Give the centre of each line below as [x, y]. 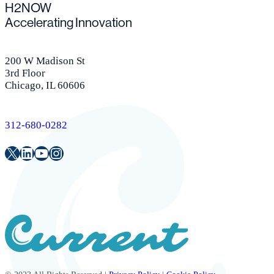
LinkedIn [46, 153]
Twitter [26, 153]
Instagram [78, 153]
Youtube [58, 153]
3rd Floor [25, 73]
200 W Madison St [45, 61]
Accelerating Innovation [68, 23]
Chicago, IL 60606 [45, 85]
